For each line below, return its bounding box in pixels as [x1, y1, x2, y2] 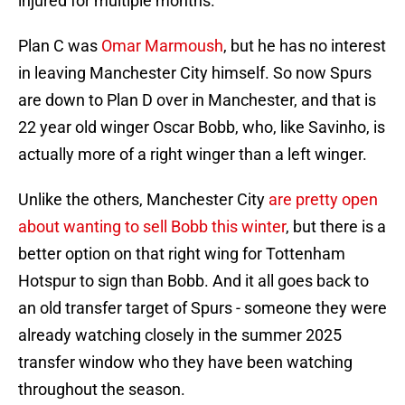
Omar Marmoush [101, 36, 223, 56]
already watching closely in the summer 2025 [18, 325, 342, 345]
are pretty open [268, 190, 378, 210]
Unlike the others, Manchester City [18, 190, 268, 210]
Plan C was [18, 36, 101, 56]
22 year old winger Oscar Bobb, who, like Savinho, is [18, 118, 385, 137]
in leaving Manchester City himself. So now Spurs [18, 63, 372, 83]
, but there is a [286, 217, 386, 237]
